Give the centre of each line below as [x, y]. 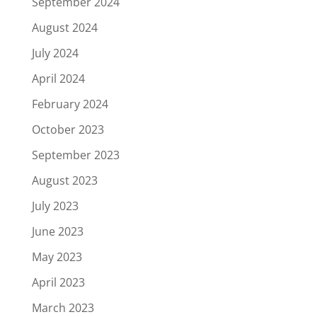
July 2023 [55, 206]
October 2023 [68, 130]
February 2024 [70, 104]
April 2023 [58, 283]
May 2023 [57, 257]
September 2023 [75, 155]
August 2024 [64, 28]
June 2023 [57, 232]
